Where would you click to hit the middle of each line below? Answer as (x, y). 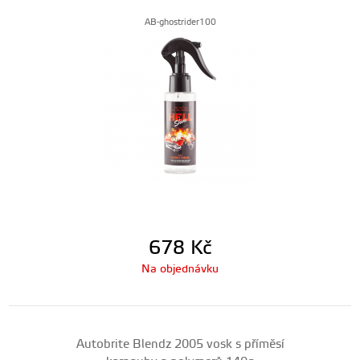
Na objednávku (180, 269)
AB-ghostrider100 (180, 22)
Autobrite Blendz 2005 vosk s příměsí (180, 344)
